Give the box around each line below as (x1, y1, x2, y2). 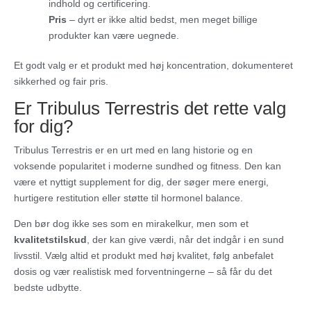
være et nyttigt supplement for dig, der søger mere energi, (14, 176, 269, 188)
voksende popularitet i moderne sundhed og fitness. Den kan (14, 160, 281, 172)
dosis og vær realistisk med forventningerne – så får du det (14, 266, 272, 278)
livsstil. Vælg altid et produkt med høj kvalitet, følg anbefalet (14, 250, 274, 262)
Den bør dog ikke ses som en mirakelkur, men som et (14, 218, 249, 230)
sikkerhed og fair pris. (14, 76, 108, 87)
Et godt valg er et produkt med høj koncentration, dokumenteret (14, 60, 293, 72)
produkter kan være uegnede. (49, 30, 179, 42)
